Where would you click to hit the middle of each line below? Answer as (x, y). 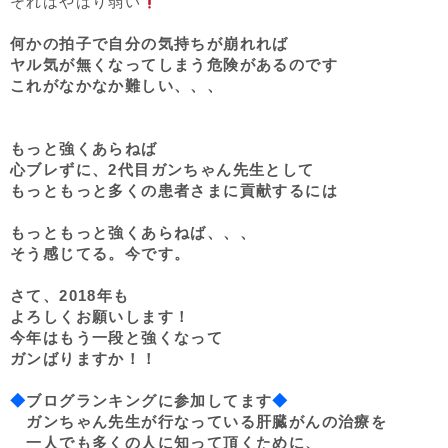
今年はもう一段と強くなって (117, 337)
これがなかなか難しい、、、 (117, 85)
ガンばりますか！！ (84, 358)
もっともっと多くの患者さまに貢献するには (174, 190)
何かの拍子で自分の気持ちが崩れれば (149, 43)
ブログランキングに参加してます (149, 400)
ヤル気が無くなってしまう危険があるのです (174, 64)
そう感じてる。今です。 (100, 253)
